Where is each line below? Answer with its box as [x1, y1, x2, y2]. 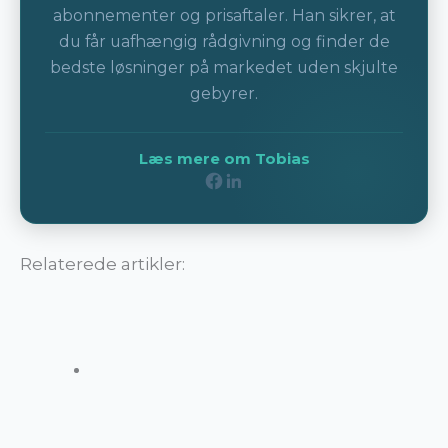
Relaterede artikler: [20, 253, 185, 274]
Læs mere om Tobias [138, 150, 310, 169]
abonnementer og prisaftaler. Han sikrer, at [52, 5, 396, 25]
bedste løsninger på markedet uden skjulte [50, 57, 398, 77]
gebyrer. [190, 83, 258, 103]
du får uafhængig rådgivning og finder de [58, 31, 390, 51]
